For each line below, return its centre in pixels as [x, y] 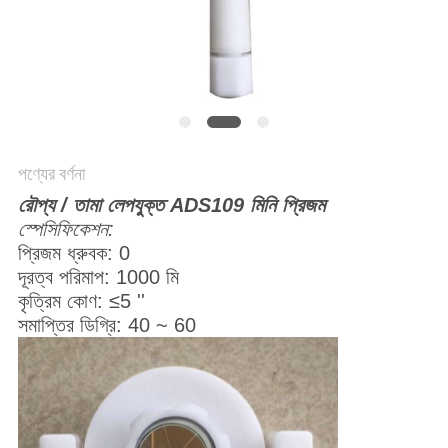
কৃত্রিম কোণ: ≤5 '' [81, 301]
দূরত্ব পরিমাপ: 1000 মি [98, 277]
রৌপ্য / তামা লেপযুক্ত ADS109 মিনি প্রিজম [171, 205]
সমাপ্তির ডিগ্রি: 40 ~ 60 [106, 325]
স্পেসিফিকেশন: [65, 229]
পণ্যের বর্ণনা [51, 174]
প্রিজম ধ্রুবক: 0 [73, 253]
